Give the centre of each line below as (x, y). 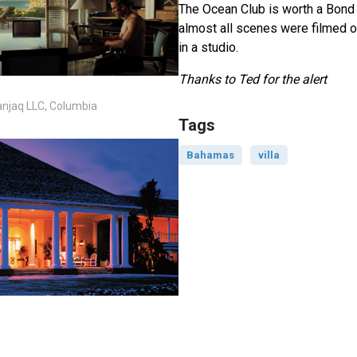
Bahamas (210, 155)
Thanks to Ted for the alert (252, 80)
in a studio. (208, 48)
